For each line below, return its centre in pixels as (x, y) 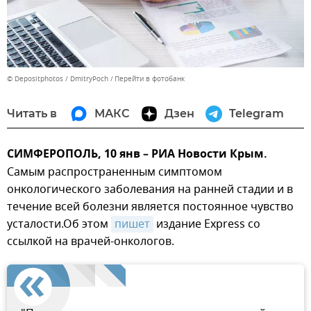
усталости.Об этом (59, 225)
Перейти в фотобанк (150, 79)
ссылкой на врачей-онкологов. (91, 242)
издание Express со (207, 225)
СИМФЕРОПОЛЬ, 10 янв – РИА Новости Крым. (137, 155)
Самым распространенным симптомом (115, 173)
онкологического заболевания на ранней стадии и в (150, 190)
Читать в (32, 114)
